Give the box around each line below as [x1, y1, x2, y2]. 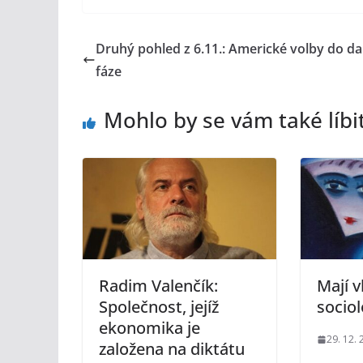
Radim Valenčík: [99, 275, 218, 297]
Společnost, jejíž [99, 296, 219, 318]
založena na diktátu [99, 338, 245, 361]
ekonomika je [99, 317, 200, 340]
